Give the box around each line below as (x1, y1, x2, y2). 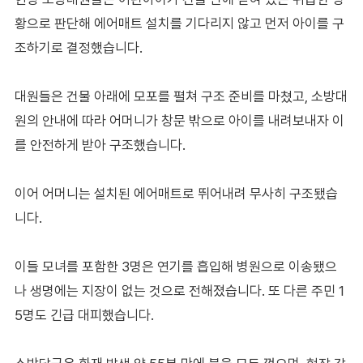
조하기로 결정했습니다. (14, 39, 143, 56)
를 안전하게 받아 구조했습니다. (14, 136, 186, 153)
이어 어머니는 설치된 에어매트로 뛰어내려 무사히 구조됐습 (14, 185, 338, 202)
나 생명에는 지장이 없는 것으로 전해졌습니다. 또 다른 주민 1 (14, 282, 344, 299)
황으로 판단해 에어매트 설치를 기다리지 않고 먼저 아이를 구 (14, 15, 344, 32)
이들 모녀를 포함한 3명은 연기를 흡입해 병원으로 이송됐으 (14, 258, 337, 275)
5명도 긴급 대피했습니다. (14, 306, 154, 323)
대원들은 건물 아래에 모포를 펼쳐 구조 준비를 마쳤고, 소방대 (14, 88, 348, 105)
